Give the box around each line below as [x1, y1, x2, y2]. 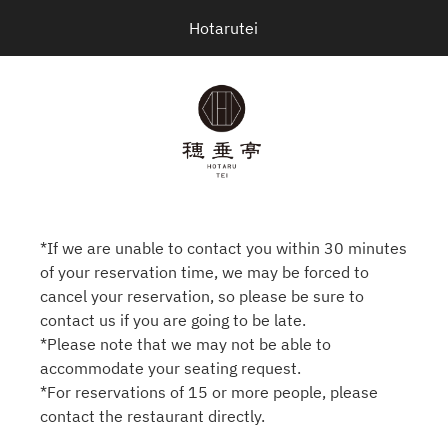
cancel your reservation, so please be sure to [40, 286, 364, 306]
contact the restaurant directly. [40, 406, 265, 426]
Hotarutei [189, 18, 259, 38]
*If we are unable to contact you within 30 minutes [40, 238, 407, 258]
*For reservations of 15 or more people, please [40, 382, 378, 402]
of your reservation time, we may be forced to [40, 262, 369, 282]
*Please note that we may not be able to [40, 334, 331, 354]
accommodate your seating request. [40, 358, 301, 378]
